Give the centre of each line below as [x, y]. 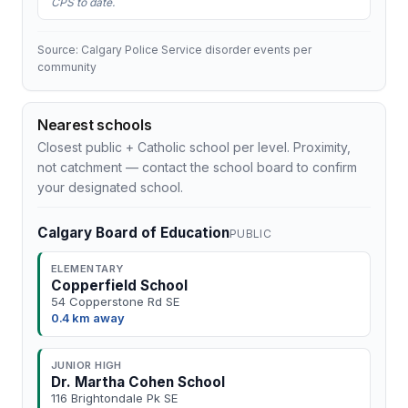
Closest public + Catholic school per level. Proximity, [194, 147]
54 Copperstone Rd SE [115, 301]
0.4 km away [88, 318]
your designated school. [110, 187]
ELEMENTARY [87, 269]
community [67, 67]
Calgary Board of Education [133, 233]
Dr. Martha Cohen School [138, 382]
